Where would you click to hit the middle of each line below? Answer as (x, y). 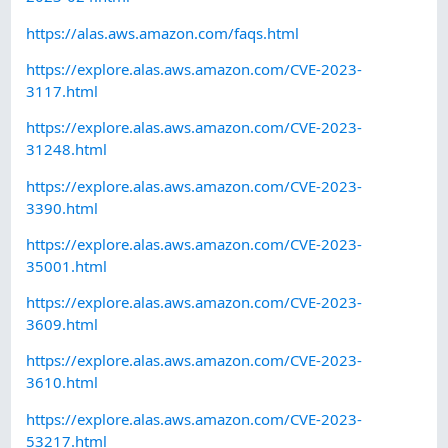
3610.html (62, 382)
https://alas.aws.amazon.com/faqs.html (163, 32)
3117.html (62, 90)
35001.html (67, 265)
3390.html (62, 207)
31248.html (67, 149)
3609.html (62, 324)
